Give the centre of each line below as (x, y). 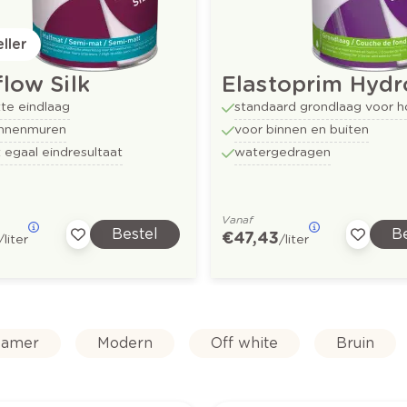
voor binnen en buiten (302, 129)
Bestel (134, 233)
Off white (244, 342)
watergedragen (283, 151)
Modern (124, 342)
